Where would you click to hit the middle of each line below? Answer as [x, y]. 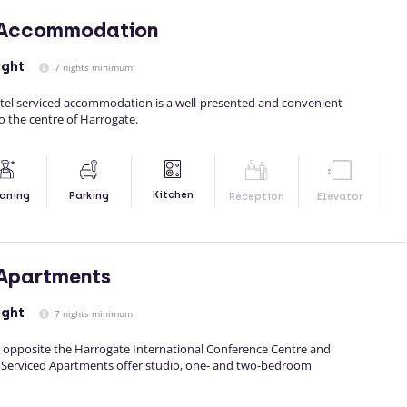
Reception [256, 197]
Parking [89, 196]
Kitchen [173, 195]
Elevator [340, 197]
